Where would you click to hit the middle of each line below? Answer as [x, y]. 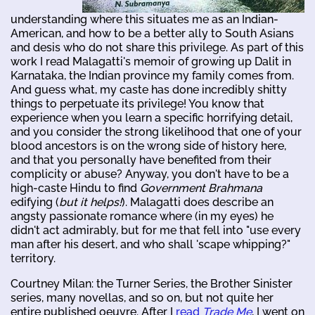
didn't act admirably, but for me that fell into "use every [156, 230]
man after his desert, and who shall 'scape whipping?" [150, 244]
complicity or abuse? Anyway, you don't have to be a [150, 174]
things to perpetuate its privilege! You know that [137, 103]
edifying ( [35, 202]
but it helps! [90, 202]
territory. [33, 258]
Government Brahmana [201, 188]
